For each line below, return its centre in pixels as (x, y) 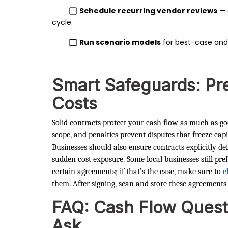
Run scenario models (120, 42)
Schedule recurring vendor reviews (149, 10)
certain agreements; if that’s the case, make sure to (136, 171)
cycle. (62, 22)
